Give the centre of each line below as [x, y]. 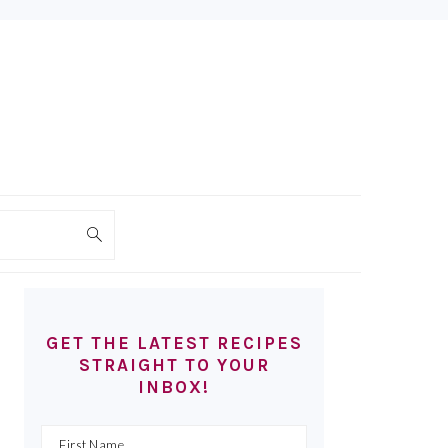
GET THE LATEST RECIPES [174, 343]
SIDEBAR [75, 327]
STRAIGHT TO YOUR [174, 365]
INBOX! [174, 387]
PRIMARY [77, 300]
